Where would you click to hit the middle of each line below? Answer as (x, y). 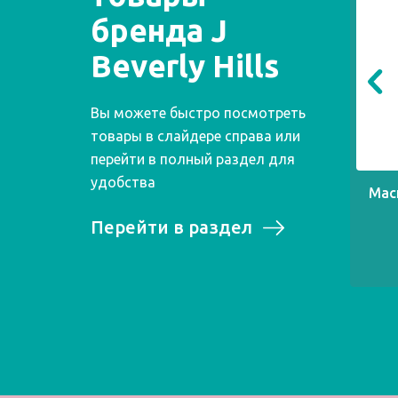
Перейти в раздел (171, 227)
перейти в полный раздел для (193, 159)
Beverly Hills (185, 66)
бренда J (159, 31)
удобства (123, 183)
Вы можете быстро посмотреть (198, 113)
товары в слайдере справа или (195, 136)
